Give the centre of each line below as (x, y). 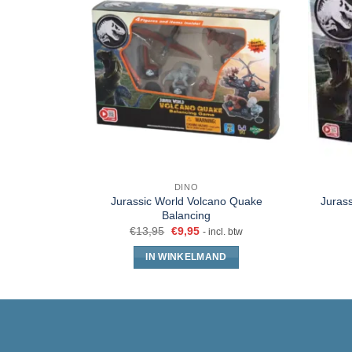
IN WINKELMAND (186, 257)
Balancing (186, 215)
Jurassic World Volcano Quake (186, 201)
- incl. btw (222, 232)
